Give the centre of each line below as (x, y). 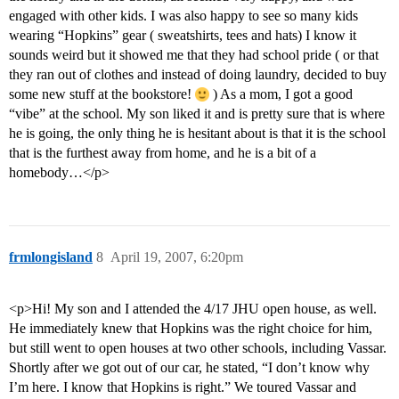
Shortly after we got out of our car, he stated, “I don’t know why (189, 368)
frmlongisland (51, 257)
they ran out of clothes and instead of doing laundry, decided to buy (198, 75)
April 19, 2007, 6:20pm (177, 257)
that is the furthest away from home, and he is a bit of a (163, 153)
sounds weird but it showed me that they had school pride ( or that (194, 55)
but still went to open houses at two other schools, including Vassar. (198, 348)
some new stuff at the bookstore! (102, 94)
